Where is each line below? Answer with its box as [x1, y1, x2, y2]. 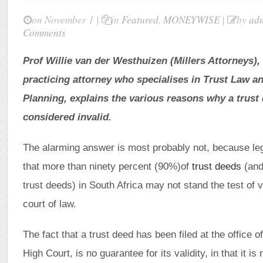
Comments [23, 26, 66, 39]
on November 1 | [29, 13, 102, 26]
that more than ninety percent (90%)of [23, 160, 193, 172]
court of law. [23, 198, 77, 210]
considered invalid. [23, 111, 112, 123]
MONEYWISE [163, 13, 220, 26]
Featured [122, 13, 159, 26]
